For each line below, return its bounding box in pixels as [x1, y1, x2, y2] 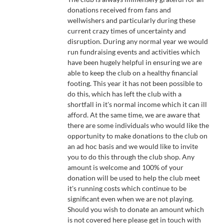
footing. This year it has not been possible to [67, 79, 202, 87]
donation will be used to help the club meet [67, 173, 200, 182]
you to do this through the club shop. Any [67, 152, 194, 161]
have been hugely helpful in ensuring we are [67, 58, 202, 66]
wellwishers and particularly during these [67, 16, 195, 24]
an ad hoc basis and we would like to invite [67, 142, 198, 150]
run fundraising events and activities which [67, 47, 200, 56]
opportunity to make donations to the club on [67, 131, 207, 140]
